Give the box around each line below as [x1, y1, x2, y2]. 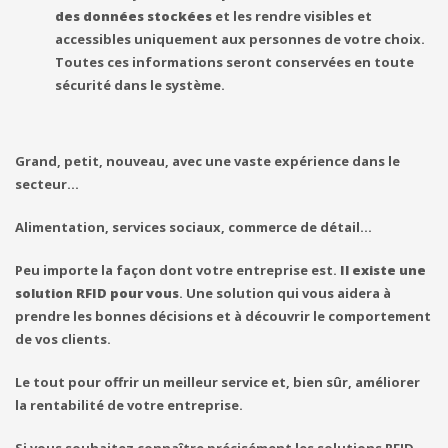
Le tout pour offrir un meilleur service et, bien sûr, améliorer [15, 372, 420, 391]
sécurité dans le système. [55, 75, 225, 94]
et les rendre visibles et [215, 6, 372, 25]
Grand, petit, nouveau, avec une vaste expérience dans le [15, 151, 400, 170]
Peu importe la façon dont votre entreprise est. [15, 260, 340, 279]
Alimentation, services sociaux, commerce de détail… [15, 217, 372, 236]
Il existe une [340, 260, 426, 279]
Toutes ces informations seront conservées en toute [55, 52, 414, 71]
